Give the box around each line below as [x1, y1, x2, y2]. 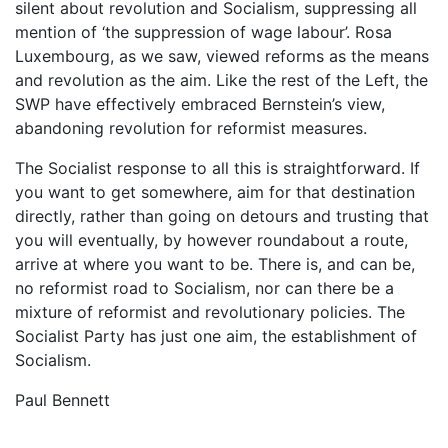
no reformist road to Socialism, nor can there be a [15, 277, 394, 298]
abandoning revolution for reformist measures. [15, 117, 367, 138]
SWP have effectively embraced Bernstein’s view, [15, 93, 385, 114]
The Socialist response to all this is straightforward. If [15, 157, 420, 178]
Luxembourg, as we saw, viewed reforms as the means [15, 45, 429, 66]
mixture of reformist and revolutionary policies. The [15, 301, 405, 322]
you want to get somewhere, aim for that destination [15, 181, 415, 202]
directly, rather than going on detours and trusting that [15, 205, 429, 226]
